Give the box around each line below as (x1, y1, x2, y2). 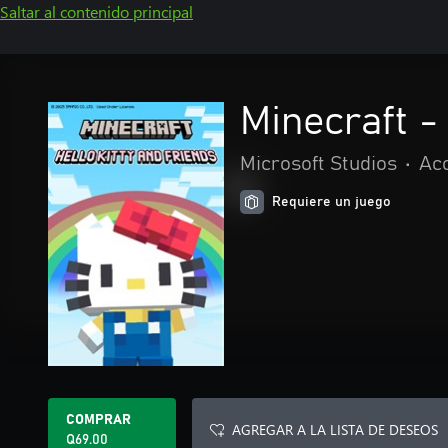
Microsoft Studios (240, 154, 397, 174)
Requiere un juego (272, 195, 391, 209)
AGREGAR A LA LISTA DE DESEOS (232, 420, 438, 439)
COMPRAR (66, 413, 131, 427)
